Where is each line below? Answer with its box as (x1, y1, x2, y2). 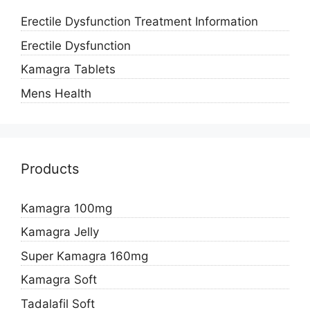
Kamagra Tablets (21, 62, 116, 77)
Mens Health (21, 86, 91, 100)
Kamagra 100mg (21, 201, 112, 215)
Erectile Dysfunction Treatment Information (21, 15, 258, 29)
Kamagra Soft (21, 273, 97, 287)
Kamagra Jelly (21, 225, 99, 239)
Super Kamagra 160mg (21, 248, 148, 263)
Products (21, 160, 79, 177)
